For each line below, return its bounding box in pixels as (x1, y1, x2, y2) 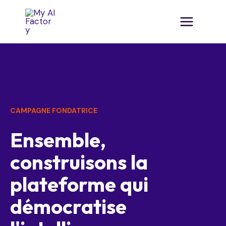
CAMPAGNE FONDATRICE (10, 106, 97, 115)
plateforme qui (10, 172, 148, 197)
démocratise (10, 194, 127, 219)
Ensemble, (10, 127, 106, 153)
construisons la (10, 149, 148, 175)
